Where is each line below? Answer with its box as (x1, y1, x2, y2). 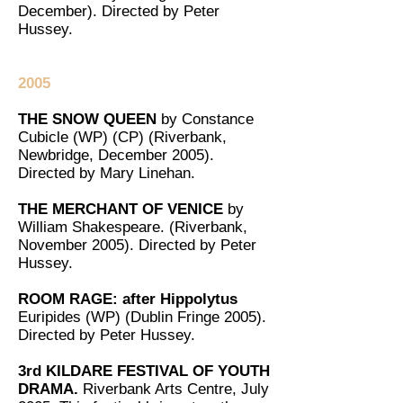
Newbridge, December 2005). (18, 147, 214, 164)
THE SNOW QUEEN (18, 111, 157, 128)
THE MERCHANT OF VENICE (18, 201, 228, 218)
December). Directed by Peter (18, 3, 219, 20)
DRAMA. (18, 381, 83, 398)
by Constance (157, 111, 254, 128)
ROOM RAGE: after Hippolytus (18, 291, 237, 308)
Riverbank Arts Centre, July (83, 381, 269, 398)
